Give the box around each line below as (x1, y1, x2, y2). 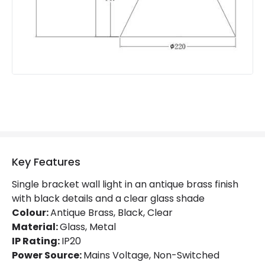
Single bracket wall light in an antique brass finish (12, 177, 238, 191)
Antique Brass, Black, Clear (50, 205, 173, 219)
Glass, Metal (60, 219, 116, 234)
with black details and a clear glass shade (12, 191, 205, 205)
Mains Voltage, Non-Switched (83, 248, 219, 262)
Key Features (12, 154, 80, 169)
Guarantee (14, 10, 65, 24)
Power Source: (12, 248, 83, 262)
